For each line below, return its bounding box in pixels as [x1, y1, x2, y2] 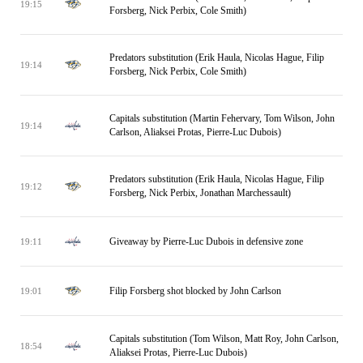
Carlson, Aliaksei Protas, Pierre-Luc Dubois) [109, 126, 281, 138]
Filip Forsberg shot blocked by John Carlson [109, 284, 281, 297]
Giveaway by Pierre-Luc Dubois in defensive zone [109, 235, 303, 247]
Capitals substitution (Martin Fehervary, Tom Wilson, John [109, 113, 335, 124]
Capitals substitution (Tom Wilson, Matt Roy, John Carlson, [109, 333, 339, 344]
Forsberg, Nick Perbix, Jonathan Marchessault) [109, 187, 291, 199]
